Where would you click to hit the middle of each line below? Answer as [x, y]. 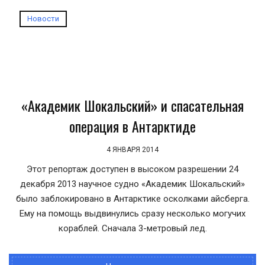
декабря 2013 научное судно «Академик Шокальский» [132, 184]
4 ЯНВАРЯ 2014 [132, 150]
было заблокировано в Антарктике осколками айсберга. [132, 199]
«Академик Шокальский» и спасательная [132, 105]
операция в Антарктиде [132, 126]
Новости [43, 19]
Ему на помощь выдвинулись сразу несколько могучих [132, 214]
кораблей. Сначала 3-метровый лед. [132, 228]
